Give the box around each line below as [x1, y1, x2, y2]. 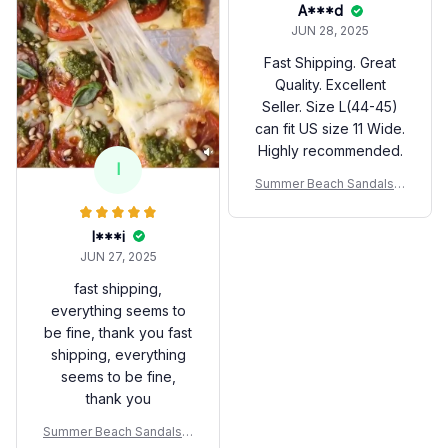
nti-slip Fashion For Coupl [255, 195, 405, 211]
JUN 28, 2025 [291, 23, 369, 39]
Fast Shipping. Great [264, 54, 396, 72]
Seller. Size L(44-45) [262, 98, 398, 116]
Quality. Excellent [274, 76, 386, 94]
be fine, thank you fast [44, 323, 192, 341]
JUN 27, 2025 [79, 248, 157, 264]
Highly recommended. [257, 142, 403, 160]
